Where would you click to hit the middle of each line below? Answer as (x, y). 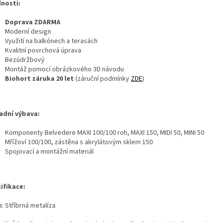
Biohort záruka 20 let (39, 79)
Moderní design (28, 31)
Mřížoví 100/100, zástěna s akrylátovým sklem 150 (79, 142)
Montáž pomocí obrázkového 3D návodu (64, 69)
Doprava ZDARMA (33, 22)
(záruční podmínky (102, 79)
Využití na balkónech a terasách (51, 41)
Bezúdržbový (25, 60)
